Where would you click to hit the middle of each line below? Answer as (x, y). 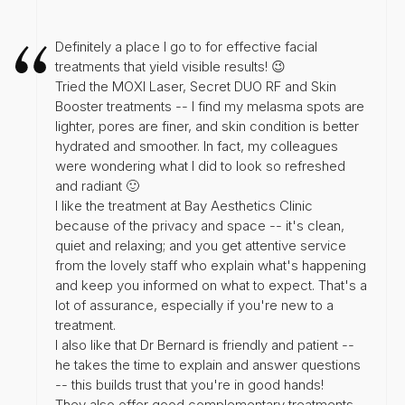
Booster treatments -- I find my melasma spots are (210, 106)
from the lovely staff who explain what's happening (211, 265)
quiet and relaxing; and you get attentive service (201, 245)
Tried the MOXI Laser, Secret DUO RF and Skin (196, 86)
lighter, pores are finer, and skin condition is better (207, 126)
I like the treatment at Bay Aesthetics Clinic (184, 205)
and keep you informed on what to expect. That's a (211, 285)
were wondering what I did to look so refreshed (200, 165)
